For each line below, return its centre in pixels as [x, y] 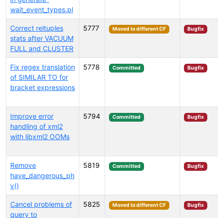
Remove [23, 165]
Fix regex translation [43, 67]
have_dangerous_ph [42, 175]
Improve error [32, 116]
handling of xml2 [36, 126]
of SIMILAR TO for [39, 77]
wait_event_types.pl [42, 9]
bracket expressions [43, 87]
